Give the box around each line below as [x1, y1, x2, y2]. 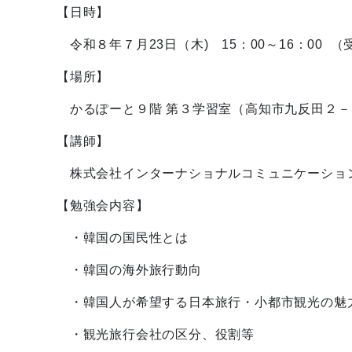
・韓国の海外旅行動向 [57, 263, 202, 277]
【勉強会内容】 [57, 199, 149, 212]
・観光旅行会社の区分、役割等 [57, 328, 255, 341]
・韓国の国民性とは [57, 231, 189, 244]
